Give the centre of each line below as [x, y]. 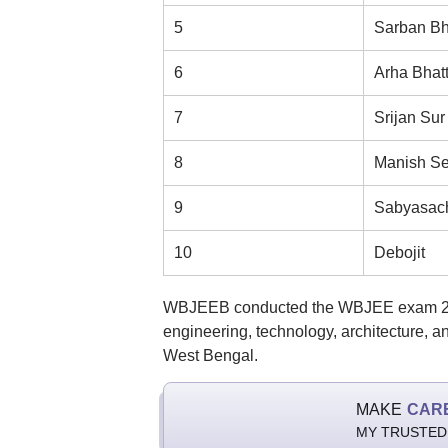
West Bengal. [210, 355]
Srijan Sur [409, 117]
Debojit [399, 252]
